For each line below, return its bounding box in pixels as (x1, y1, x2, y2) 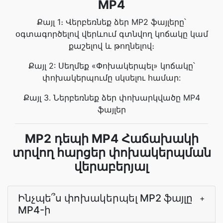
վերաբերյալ (74, 159, 149, 174)
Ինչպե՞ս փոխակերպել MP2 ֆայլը (18, 192, 193, 204)
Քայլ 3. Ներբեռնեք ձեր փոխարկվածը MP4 (23, 93, 200, 103)
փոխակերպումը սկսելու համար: (42, 73, 181, 83)
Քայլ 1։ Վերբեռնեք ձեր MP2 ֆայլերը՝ (37, 17, 186, 27)
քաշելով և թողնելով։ (69, 41, 154, 51)
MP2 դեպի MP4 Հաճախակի (24, 131, 199, 146)
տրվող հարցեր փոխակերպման (12, 145, 211, 160)
